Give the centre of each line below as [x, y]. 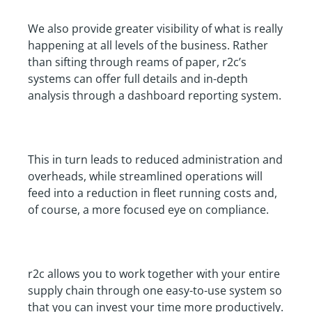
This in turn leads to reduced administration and [155, 159]
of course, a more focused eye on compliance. [148, 209]
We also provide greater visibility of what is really [155, 28]
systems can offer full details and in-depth [138, 78]
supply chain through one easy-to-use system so [155, 290]
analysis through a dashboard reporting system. [155, 95]
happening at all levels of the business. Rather [148, 45]
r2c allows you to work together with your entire [154, 273]
